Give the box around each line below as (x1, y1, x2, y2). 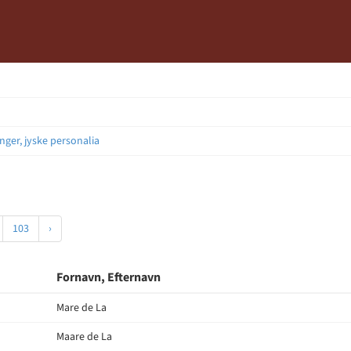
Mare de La (56, 300, 107, 316)
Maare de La (56, 329, 112, 345)
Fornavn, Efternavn (56, 269, 161, 286)
